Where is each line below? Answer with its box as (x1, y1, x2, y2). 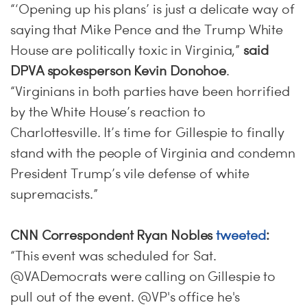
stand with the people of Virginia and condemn (10, 145, 295, 161)
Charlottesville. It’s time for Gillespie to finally (10, 124, 284, 140)
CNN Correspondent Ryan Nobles (10, 227, 217, 243)
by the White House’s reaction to (10, 103, 206, 120)
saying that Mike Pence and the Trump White (10, 21, 284, 38)
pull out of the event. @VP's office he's (10, 288, 241, 305)
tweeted (216, 227, 266, 243)
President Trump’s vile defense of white (10, 165, 249, 182)
